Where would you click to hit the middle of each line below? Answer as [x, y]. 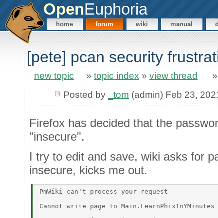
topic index [117, 76]
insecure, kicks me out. [88, 170]
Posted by [85, 94]
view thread [173, 76]
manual [182, 24]
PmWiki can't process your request [106, 191]
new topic [54, 76]
